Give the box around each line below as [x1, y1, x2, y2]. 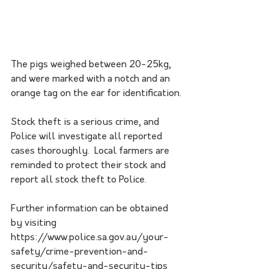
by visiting [11, 219, 59, 229]
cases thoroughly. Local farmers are [11, 147, 172, 157]
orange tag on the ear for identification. [11, 89, 181, 99]
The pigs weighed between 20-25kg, [11, 60, 174, 70]
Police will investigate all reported [11, 132, 165, 142]
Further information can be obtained [11, 204, 171, 214]
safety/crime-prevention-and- [11, 247, 148, 258]
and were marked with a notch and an [11, 74, 172, 85]
